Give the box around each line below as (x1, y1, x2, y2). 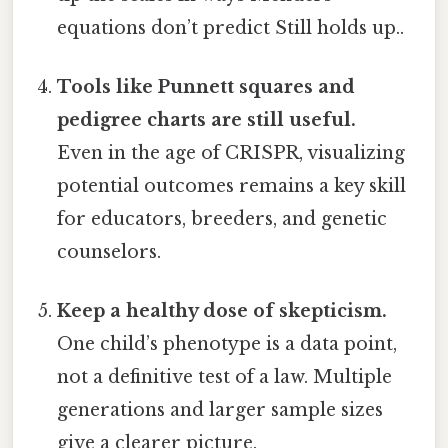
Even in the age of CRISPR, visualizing (57, 142, 406, 165)
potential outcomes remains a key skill (57, 175, 407, 198)
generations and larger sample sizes (57, 399, 384, 422)
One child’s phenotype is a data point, (57, 333, 398, 356)
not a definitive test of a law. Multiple (57, 366, 393, 389)
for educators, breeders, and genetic (57, 208, 388, 231)
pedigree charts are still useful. (57, 109, 357, 132)
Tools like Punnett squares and (57, 76, 356, 99)
